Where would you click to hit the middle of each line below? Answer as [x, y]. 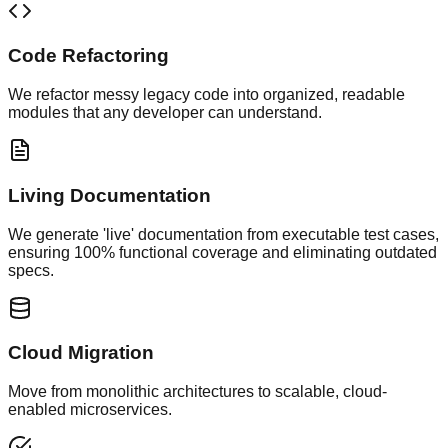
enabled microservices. [90, 409]
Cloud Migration [81, 353]
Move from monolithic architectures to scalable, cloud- [197, 391]
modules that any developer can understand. [165, 113]
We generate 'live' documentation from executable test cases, [223, 234]
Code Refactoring [88, 56]
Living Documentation [109, 195]
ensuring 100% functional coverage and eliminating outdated [222, 252]
